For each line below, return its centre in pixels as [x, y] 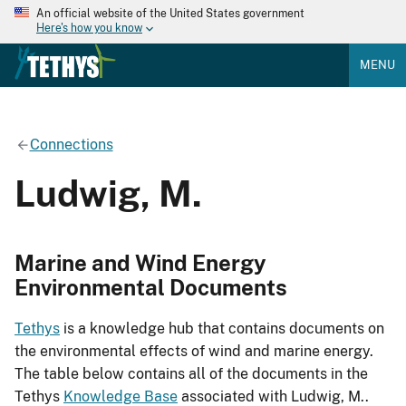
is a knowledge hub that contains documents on [222, 329]
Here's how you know [89, 29]
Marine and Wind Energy [140, 262]
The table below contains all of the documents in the [191, 374]
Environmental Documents [151, 287]
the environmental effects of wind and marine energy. [194, 352]
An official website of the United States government [170, 14]
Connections [71, 144]
